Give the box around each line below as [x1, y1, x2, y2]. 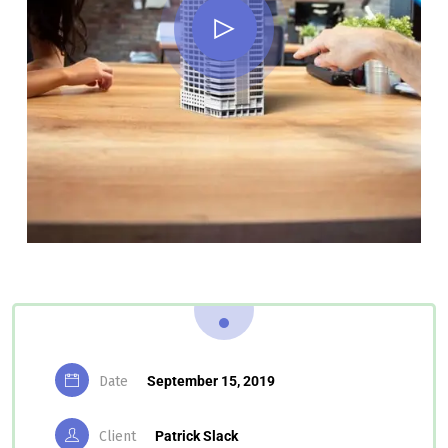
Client [99, 428, 136, 446]
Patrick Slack [155, 428, 238, 445]
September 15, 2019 [147, 373, 275, 390]
